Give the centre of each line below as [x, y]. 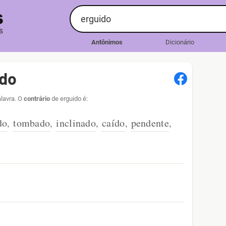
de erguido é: [69, 99]
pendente [150, 123]
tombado [32, 123]
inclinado [76, 123]
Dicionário [180, 42]
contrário [37, 99]
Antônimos [107, 42]
